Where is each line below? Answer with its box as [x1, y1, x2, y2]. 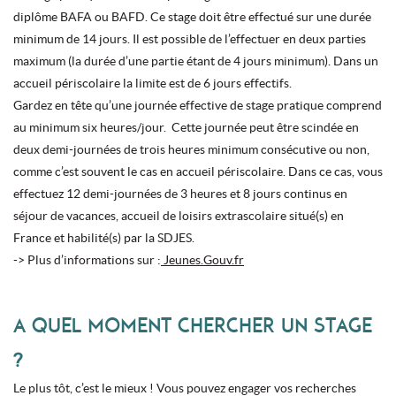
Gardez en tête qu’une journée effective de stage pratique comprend [13, 97, 382, 112]
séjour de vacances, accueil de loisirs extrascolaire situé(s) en [13, 208, 344, 223]
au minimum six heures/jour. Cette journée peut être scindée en [13, 119, 359, 134]
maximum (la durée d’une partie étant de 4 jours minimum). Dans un [13, 53, 378, 68]
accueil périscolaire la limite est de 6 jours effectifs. [13, 75, 292, 90]
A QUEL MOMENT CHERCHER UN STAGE [13, 313, 372, 337]
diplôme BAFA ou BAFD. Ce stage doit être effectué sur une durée [13, 9, 371, 24]
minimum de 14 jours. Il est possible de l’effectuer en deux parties [13, 31, 366, 46]
